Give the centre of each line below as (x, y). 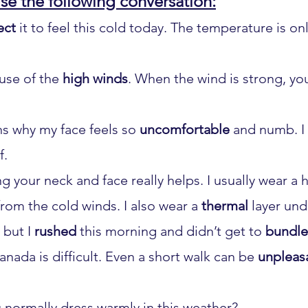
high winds (95, 78)
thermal (225, 206)
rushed (55, 231)
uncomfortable (185, 129)
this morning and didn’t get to (171, 231)
